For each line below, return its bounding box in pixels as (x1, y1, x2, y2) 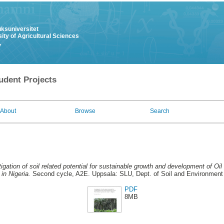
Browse (75, 107, 95, 114)
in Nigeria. (1, 170, 30, 178)
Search (150, 107, 169, 114)
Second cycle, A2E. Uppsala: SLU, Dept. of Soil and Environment (30, 170, 223, 178)
